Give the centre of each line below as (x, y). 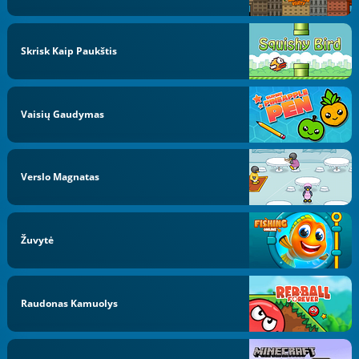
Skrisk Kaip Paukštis (69, 50)
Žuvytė (38, 240)
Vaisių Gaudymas (63, 114)
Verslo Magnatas (61, 177)
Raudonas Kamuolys (70, 303)
